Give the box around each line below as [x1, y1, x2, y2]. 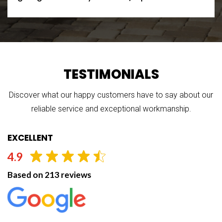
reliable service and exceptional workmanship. [31, 104, 191, 114]
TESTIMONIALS [63, 65, 159, 84]
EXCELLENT [7, 132, 53, 144]
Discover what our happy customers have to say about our [9, 90, 213, 100]
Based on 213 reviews [7, 169, 91, 180]
